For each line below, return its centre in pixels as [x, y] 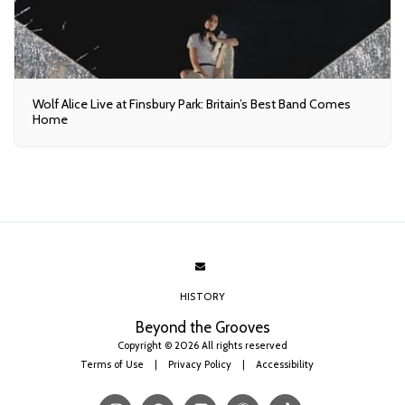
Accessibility [285, 364]
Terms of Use [112, 364]
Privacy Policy [200, 364]
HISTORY [202, 296]
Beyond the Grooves [202, 327]
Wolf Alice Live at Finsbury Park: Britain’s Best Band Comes [192, 104]
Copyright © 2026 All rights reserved [202, 345]
